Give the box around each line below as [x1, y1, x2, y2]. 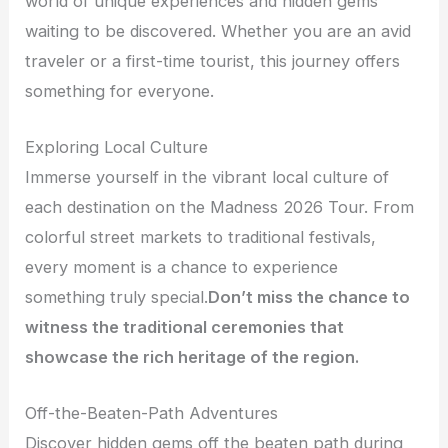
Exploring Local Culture [25, 137, 209, 158]
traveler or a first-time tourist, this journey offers [25, 50, 401, 71]
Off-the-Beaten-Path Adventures [25, 403, 279, 424]
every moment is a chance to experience [25, 257, 339, 278]
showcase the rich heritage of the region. [25, 347, 360, 368]
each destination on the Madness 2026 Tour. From [25, 197, 415, 218]
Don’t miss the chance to [208, 287, 411, 308]
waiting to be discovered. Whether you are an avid [25, 20, 412, 41]
